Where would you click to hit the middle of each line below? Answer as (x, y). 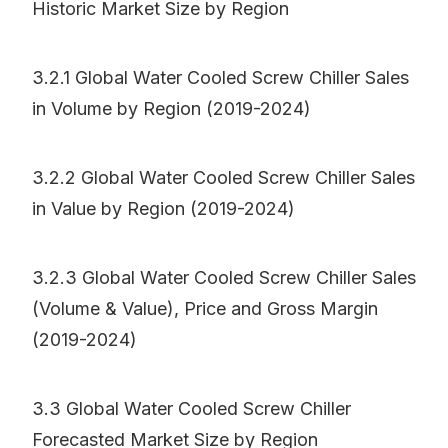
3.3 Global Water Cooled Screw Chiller (191, 409)
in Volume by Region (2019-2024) (171, 109)
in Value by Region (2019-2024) (163, 209)
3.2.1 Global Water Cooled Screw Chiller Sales (220, 78)
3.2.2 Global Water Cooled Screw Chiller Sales (223, 178)
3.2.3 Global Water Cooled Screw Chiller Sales (224, 278)
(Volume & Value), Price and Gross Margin (205, 309)
